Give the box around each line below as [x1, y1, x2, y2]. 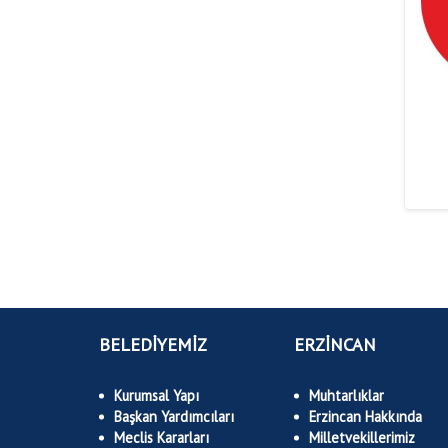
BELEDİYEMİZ [99, 332, 207, 356]
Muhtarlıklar [309, 386, 384, 405]
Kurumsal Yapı [114, 386, 199, 405]
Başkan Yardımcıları [114, 407, 234, 426]
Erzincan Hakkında [309, 407, 422, 426]
